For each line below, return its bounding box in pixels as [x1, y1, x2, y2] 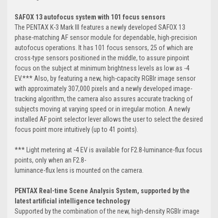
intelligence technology [58, 197, 130, 205]
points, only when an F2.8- [15, 156, 86, 164]
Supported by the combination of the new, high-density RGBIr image [15, 207, 200, 215]
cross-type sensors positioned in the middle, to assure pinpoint [15, 54, 189, 62]
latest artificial [15, 197, 58, 205]
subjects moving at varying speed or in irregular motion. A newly [15, 105, 190, 113]
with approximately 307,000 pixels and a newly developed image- [15, 84, 192, 92]
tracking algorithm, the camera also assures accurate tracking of [15, 94, 193, 103]
